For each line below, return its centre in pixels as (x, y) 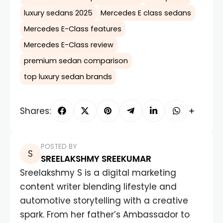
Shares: (35, 111)
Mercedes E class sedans (146, 13)
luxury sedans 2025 (58, 13)
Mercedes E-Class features (73, 29)
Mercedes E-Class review (69, 45)
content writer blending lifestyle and (98, 187)
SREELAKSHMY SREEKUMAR (96, 159)
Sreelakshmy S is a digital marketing (98, 173)
